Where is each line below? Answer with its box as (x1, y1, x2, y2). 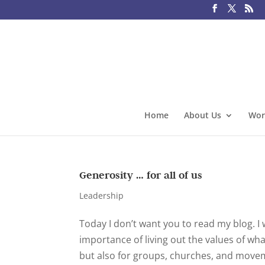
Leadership (79, 190, 124, 201)
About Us (183, 109, 221, 121)
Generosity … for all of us (79, 169, 203, 182)
